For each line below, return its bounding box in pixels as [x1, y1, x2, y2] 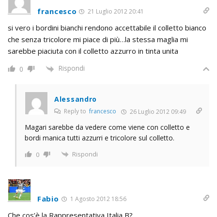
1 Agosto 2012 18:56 [68, 195, 126, 203]
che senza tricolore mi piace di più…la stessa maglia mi [8, 34, 188, 45]
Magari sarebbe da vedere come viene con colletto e [25, 122, 190, 132]
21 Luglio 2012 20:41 [86, 7, 144, 16]
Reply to [62, 107, 89, 115]
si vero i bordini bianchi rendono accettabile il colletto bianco [8, 23, 206, 33]
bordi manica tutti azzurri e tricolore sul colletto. [25, 133, 174, 142]
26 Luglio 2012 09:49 [128, 107, 186, 116]
